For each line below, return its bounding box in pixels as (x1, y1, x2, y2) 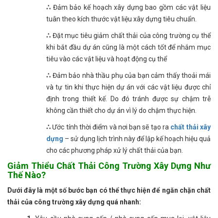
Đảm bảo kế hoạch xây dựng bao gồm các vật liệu (51, 3, 211, 12)
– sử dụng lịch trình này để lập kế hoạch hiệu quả (63, 135, 211, 143)
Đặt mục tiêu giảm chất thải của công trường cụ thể (51, 32, 211, 40)
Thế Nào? (7, 170, 46, 181)
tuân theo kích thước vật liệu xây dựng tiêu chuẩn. (46, 15, 197, 23)
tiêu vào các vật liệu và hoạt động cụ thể (46, 55, 167, 63)
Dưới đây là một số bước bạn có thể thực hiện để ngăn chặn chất (7, 186, 211, 195)
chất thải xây (170, 123, 211, 131)
